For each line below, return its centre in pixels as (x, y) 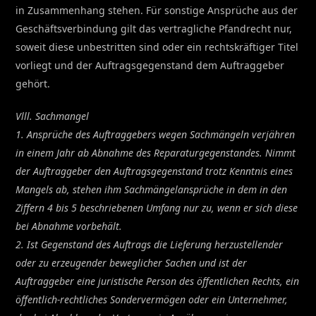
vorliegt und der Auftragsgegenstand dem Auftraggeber (150, 65)
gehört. (33, 83)
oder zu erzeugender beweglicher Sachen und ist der (132, 262)
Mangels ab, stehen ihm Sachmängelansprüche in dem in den (152, 189)
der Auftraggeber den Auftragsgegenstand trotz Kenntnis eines (154, 171)
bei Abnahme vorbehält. (69, 226)
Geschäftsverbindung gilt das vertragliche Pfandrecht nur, (154, 28)
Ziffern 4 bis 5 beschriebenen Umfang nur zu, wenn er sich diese (157, 207)
